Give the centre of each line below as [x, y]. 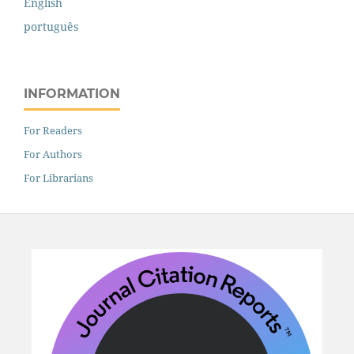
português [51, 27]
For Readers [53, 131]
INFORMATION [72, 94]
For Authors [53, 154]
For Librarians [58, 178]
